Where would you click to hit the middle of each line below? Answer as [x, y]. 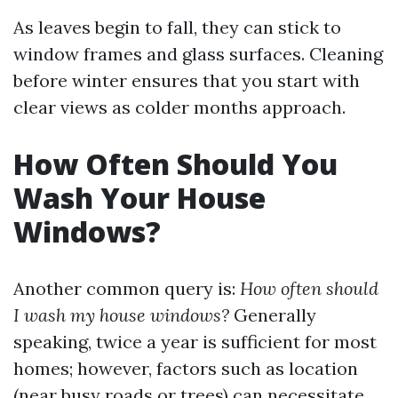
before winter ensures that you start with [187, 80]
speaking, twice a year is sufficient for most [195, 342]
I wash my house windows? [121, 315]
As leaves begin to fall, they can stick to [177, 27]
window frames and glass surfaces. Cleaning [198, 54]
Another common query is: [127, 288]
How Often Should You [175, 164]
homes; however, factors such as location [186, 368]
